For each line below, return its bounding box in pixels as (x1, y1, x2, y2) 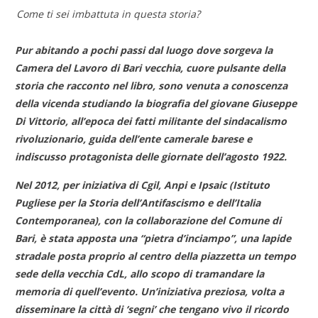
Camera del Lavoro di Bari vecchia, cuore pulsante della (15, 60, 286, 75)
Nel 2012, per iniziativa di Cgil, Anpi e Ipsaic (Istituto (15, 177, 270, 192)
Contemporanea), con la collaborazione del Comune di (15, 213, 282, 227)
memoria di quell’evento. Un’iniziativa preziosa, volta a (15, 284, 285, 298)
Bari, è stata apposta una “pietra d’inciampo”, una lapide (15, 231, 292, 245)
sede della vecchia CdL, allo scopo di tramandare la (15, 266, 265, 280)
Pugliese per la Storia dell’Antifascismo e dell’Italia (15, 195, 261, 209)
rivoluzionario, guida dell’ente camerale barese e (15, 131, 253, 146)
